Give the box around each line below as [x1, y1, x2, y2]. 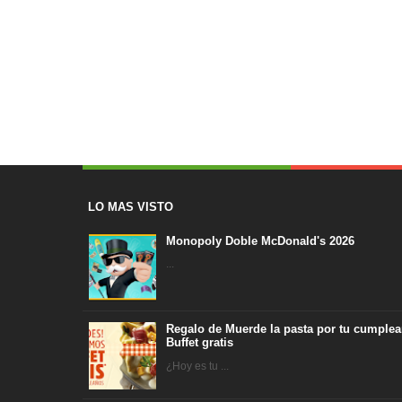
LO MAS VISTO [88, 200, 173, 214]
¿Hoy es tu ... [166, 359, 230, 372]
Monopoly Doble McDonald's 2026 [166, 233, 355, 248]
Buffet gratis [166, 335, 234, 349]
